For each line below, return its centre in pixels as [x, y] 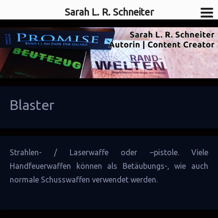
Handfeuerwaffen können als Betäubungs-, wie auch [109, 166]
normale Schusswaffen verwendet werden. [84, 180]
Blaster [32, 104]
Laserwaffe [89, 153]
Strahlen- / [40, 153]
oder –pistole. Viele [158, 153]
